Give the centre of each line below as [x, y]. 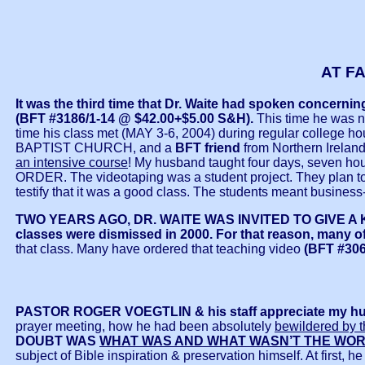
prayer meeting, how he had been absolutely [145, 327]
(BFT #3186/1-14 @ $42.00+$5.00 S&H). [134, 118]
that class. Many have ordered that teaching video [160, 248]
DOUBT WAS [57, 341]
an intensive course [72, 162]
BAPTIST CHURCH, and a [95, 147]
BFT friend [209, 147]
